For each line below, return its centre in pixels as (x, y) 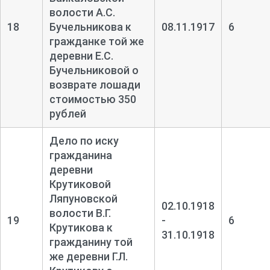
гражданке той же (96, 41)
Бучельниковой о (94, 70)
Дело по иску (84, 140)
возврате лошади (95, 84)
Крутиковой (80, 184)
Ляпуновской (83, 198)
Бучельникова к (90, 27)
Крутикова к (81, 227)
